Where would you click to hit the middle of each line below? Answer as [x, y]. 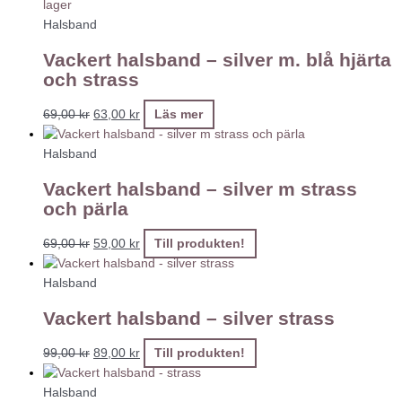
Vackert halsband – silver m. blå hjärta [217, 59]
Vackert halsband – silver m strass [200, 188]
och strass [91, 79]
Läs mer [179, 114]
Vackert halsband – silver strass [189, 318]
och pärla [86, 208]
